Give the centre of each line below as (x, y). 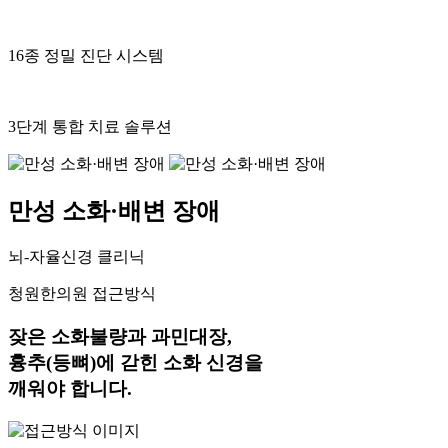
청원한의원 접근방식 (82, 294)
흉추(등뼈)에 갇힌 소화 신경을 (135, 362)
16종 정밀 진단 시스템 (86, 56)
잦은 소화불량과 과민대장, (120, 336)
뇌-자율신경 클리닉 (76, 257)
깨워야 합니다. (70, 388)
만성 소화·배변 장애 (114, 211)
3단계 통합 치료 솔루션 (90, 127)
